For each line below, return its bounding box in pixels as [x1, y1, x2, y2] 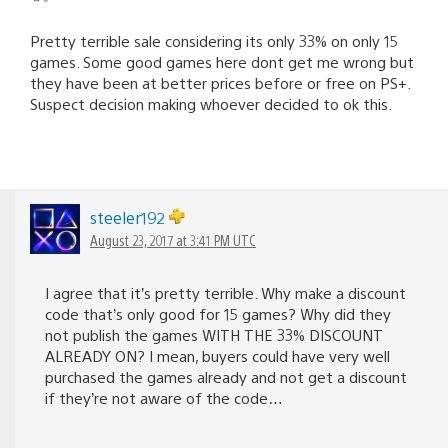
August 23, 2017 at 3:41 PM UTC [90, 230, 256, 249]
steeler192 [90, 206, 169, 228]
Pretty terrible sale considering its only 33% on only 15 [30, 30, 398, 50]
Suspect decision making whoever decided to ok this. [30, 93, 392, 113]
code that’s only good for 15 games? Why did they [45, 303, 391, 323]
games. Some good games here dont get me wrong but [30, 51, 414, 71]
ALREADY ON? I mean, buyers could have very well [45, 345, 390, 365]
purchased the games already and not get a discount [45, 366, 407, 386]
